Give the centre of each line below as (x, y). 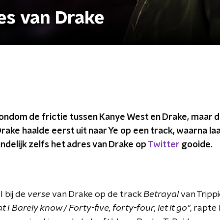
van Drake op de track (98, 194)
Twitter (164, 145)
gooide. (196, 145)
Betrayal (162, 194)
